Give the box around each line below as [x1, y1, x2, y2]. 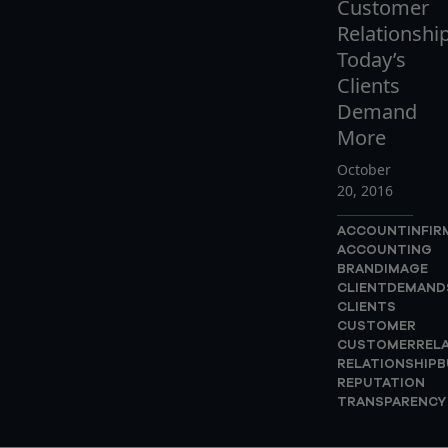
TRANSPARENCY [336, 396, 446, 409]
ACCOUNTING [336, 244, 432, 257]
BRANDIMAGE [336, 263, 428, 276]
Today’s [336, 46, 406, 73]
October [336, 160, 391, 179]
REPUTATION [336, 377, 425, 390]
